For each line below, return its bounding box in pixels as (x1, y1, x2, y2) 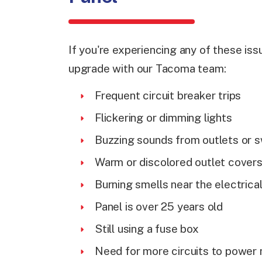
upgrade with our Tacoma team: (68, 62, 226, 75)
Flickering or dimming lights (95, 111, 232, 124)
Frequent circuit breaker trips (95, 89, 242, 102)
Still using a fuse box (95, 222, 199, 235)
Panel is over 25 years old (95, 200, 223, 213)
